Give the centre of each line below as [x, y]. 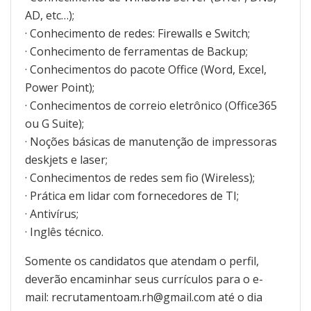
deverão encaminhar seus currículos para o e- [144, 279]
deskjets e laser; [66, 159]
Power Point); [60, 87]
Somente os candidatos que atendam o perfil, [142, 261]
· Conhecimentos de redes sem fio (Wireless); [140, 177]
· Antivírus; [52, 213]
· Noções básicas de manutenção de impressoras [151, 141]
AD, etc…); [50, 15]
